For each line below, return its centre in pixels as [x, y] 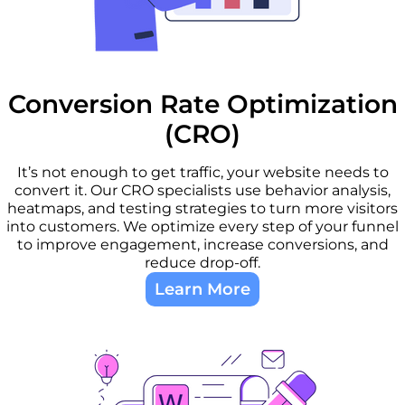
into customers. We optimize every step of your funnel [202, 226]
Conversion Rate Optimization [202, 104]
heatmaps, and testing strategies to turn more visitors [202, 208]
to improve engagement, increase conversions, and [202, 244]
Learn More [202, 289]
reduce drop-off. [202, 262]
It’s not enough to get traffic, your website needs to [202, 172]
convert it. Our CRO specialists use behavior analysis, [202, 190]
